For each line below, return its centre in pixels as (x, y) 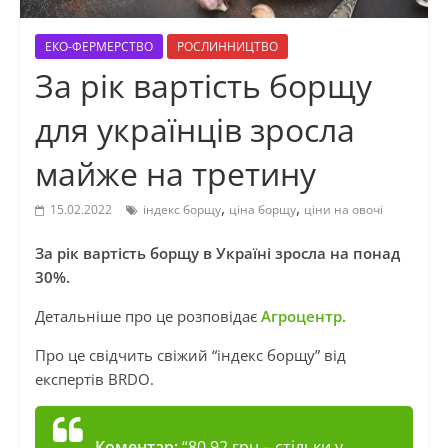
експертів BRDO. (94, 379)
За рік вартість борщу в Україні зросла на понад (217, 253)
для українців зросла (194, 130)
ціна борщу (262, 210)
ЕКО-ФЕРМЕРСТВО (98, 47)
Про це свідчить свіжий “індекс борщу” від (190, 355)
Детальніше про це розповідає (147, 316)
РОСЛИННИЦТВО (227, 47)
